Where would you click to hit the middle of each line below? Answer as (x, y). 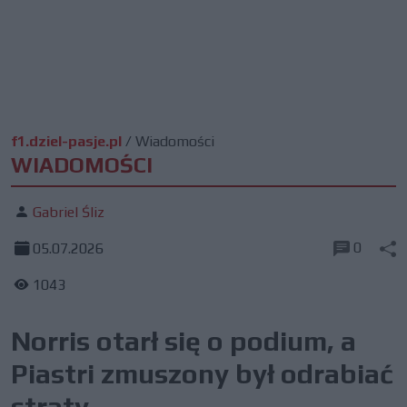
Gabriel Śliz (69, 212)
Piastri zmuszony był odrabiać (202, 374)
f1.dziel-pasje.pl (66, 141)
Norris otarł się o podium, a (184, 341)
